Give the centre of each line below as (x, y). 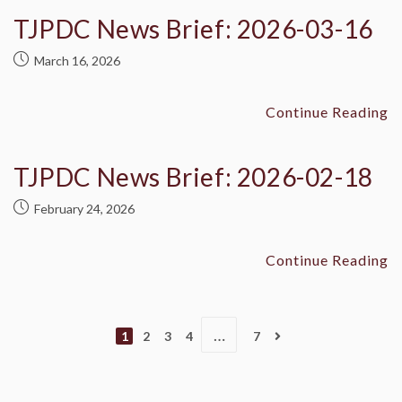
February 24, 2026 (84, 209)
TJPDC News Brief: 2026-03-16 (193, 29)
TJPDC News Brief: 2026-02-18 (193, 177)
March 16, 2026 (77, 61)
